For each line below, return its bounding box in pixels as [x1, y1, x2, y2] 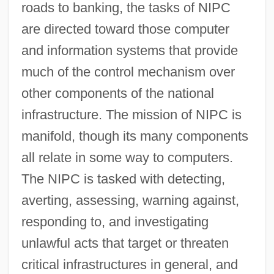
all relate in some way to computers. [21, 149, 233, 165]
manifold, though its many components [21, 128, 248, 144]
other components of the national [21, 85, 214, 101]
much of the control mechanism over [21, 64, 235, 80]
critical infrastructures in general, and [21, 256, 238, 272]
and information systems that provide [21, 42, 238, 58]
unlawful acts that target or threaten [21, 235, 229, 251]
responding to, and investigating [21, 213, 209, 229]
